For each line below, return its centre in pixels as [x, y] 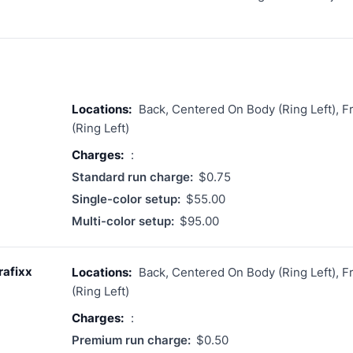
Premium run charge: [131, 340]
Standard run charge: [132, 176]
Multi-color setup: [123, 221]
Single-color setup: [126, 199]
